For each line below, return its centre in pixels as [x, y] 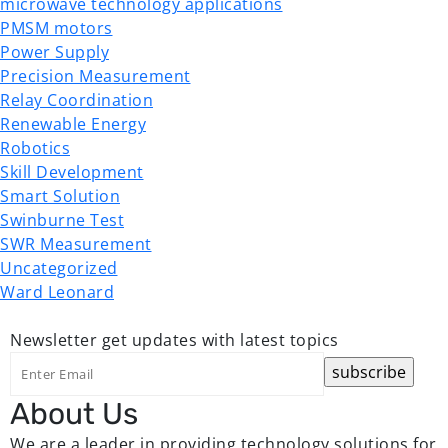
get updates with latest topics [218, 340]
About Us [74, 414]
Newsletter [53, 340]
